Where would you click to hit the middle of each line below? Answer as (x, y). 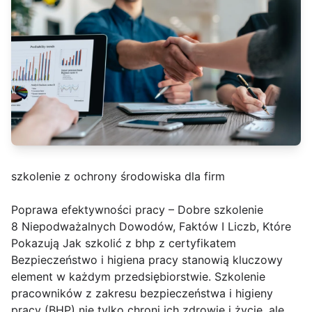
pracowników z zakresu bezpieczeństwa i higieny (142, 294)
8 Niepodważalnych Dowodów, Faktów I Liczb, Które (151, 227)
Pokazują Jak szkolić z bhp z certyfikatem (124, 243)
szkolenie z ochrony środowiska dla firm (118, 177)
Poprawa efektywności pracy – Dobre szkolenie (137, 210)
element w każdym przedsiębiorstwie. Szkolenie (138, 277)
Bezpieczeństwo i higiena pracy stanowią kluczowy (147, 260)
